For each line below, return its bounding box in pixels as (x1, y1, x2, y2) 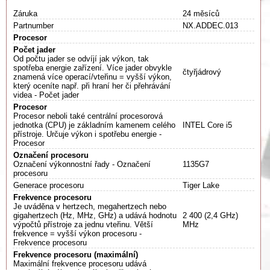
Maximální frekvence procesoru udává (13, 259, 146, 269)
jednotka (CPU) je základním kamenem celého (13, 121, 175, 130)
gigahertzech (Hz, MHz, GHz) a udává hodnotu (13, 211, 177, 221)
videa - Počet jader (13, 90, 79, 100)
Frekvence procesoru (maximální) (13, 250, 138, 260)
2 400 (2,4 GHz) (183, 211, 238, 221)
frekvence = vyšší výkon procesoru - (13, 229, 142, 239)
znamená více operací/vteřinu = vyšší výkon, (13, 72, 172, 82)
